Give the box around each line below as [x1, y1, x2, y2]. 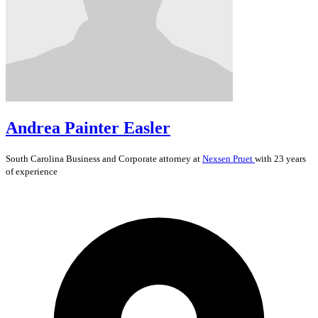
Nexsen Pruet [202, 153, 255, 164]
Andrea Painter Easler [6, 118, 170, 137]
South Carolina [6, 153, 66, 164]
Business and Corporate [66, 153, 157, 164]
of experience [6, 165, 57, 177]
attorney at [157, 153, 202, 164]
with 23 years [255, 153, 306, 164]
